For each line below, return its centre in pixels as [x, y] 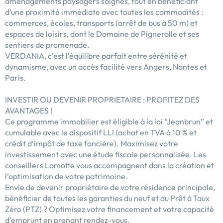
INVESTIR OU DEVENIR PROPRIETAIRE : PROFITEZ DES [102, 100]
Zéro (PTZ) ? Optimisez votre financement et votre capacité [110, 209]
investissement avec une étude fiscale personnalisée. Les [106, 155]
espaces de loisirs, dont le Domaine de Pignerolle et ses [102, 34]
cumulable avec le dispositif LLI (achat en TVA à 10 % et [101, 133]
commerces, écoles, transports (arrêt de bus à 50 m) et [101, 23]
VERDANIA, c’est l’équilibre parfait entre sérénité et [96, 56]
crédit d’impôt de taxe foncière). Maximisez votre [92, 144]
